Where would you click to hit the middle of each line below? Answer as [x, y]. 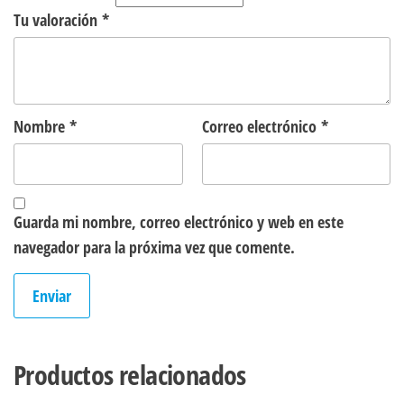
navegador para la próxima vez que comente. [154, 247]
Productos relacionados [130, 374]
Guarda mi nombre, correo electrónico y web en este [179, 221]
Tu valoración [58, 19]
